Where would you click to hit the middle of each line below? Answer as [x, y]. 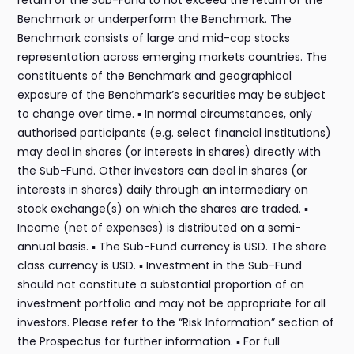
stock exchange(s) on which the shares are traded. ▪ [163, 209]
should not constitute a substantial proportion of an [161, 285]
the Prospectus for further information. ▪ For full [149, 342]
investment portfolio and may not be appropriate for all [172, 304]
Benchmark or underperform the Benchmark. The [155, 19]
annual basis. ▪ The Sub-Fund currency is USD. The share [172, 247]
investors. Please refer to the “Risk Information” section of [176, 323]
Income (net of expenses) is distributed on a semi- [160, 228]
